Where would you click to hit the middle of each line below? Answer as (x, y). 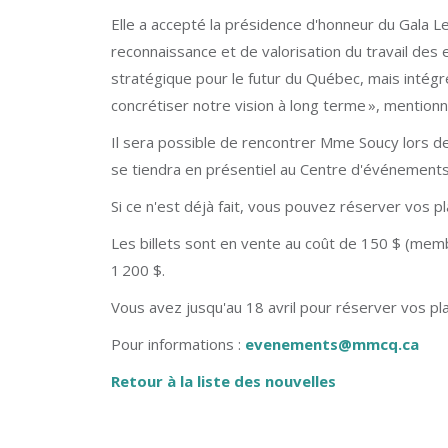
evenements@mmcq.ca (332, 344)
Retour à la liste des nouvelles (223, 381)
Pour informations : (178, 344)
